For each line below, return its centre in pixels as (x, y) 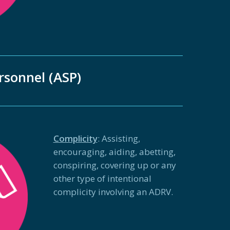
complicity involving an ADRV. (113, 191)
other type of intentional (102, 178)
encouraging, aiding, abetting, (114, 151)
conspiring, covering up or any (114, 165)
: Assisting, (119, 138)
